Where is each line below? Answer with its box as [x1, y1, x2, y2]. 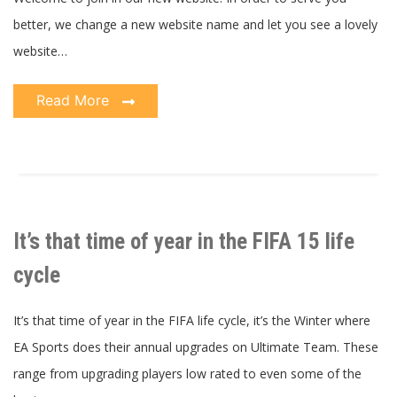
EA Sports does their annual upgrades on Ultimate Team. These [13, 338, 378, 355]
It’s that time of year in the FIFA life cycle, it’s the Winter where [13, 311, 370, 329]
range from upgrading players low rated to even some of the [13, 364, 362, 382]
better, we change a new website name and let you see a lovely [13, 15, 378, 33]
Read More [36, 90, 113, 109]
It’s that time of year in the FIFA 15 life [13, 228, 354, 254]
